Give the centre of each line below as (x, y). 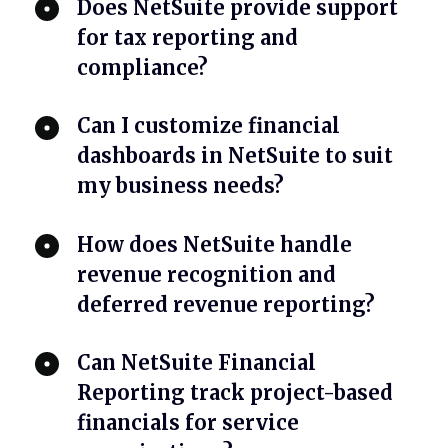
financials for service (188, 422)
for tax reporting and (188, 38)
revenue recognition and (207, 274)
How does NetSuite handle (215, 244)
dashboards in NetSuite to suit (235, 156)
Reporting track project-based (236, 392)
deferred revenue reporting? (226, 304)
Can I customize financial (209, 126)
